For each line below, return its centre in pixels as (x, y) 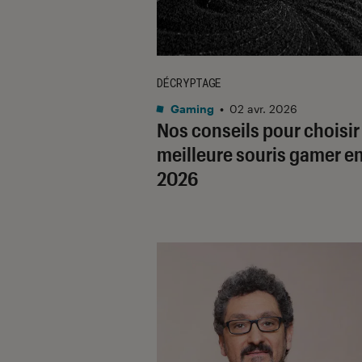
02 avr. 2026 (263, 108)
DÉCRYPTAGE (189, 82)
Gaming (191, 108)
